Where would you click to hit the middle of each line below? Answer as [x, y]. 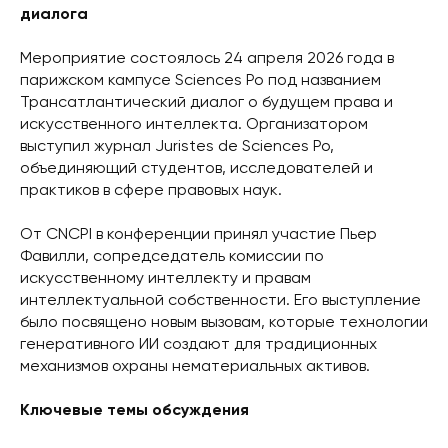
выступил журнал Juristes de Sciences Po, [177, 146]
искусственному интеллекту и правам [165, 278]
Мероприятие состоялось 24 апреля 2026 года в [207, 58]
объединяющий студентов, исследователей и [196, 168]
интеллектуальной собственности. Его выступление [220, 300]
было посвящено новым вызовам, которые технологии [224, 322]
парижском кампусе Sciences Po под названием [200, 80]
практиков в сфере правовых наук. [151, 190]
